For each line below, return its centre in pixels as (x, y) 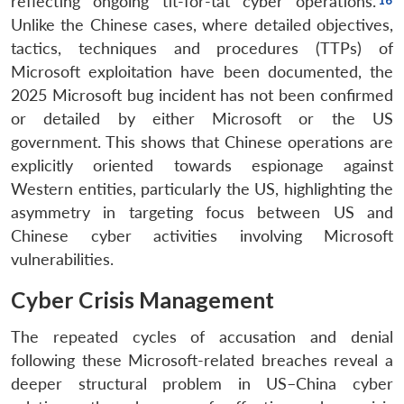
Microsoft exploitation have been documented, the (202, 71)
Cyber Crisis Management (145, 299)
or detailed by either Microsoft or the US (202, 118)
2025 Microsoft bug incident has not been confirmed (202, 95)
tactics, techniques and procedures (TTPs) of (202, 48)
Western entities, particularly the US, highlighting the (202, 188)
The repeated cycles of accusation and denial (202, 336)
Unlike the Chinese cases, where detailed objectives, (202, 24)
